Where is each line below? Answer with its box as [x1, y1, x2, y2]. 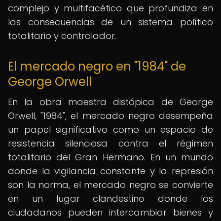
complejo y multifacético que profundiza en [8, 2, 213, 14]
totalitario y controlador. [8, 30, 116, 42]
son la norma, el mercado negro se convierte [8, 179, 213, 191]
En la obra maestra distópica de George [8, 96, 213, 108]
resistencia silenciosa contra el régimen [8, 137, 213, 149]
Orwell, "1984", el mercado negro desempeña [8, 110, 213, 122]
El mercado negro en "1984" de [8, 58, 186, 74]
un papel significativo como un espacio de [8, 123, 213, 136]
